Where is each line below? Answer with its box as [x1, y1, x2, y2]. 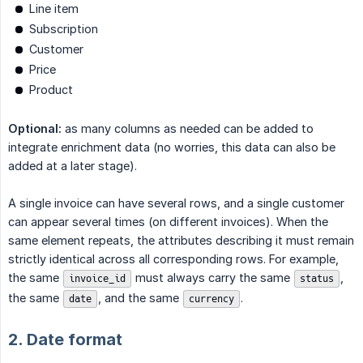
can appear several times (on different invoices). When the [8, 214, 328, 228]
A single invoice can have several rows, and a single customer [8, 195, 344, 210]
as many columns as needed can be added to [62, 121, 314, 135]
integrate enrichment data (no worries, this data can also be [8, 139, 335, 154]
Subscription [29, 21, 98, 36]
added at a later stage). [8, 158, 137, 173]
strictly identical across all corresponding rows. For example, [8, 251, 339, 266]
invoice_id [69, 271, 126, 285]
